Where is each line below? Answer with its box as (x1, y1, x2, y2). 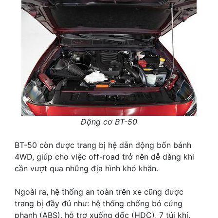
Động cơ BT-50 (81, 117, 137, 127)
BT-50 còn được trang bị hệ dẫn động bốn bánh (15, 140, 191, 150)
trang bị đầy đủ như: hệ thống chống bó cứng (15, 199, 182, 209)
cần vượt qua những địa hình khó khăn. (15, 163, 158, 174)
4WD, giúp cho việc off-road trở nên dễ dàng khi (15, 152, 194, 162)
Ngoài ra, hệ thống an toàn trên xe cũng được (15, 187, 183, 197)
